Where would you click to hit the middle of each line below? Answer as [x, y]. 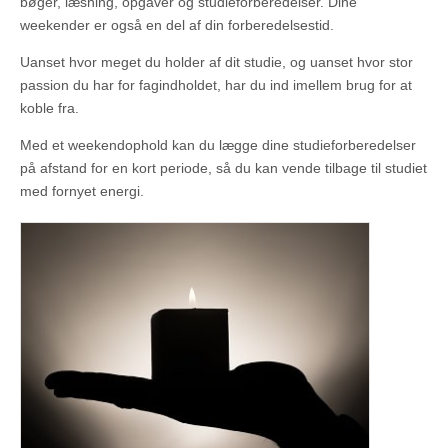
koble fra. [49, 108]
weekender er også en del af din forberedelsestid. [177, 25]
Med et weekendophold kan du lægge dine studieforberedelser [218, 145]
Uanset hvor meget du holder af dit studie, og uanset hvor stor [216, 62]
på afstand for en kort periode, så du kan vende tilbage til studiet [223, 168]
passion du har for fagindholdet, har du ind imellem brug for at [216, 85]
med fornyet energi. [82, 191]
